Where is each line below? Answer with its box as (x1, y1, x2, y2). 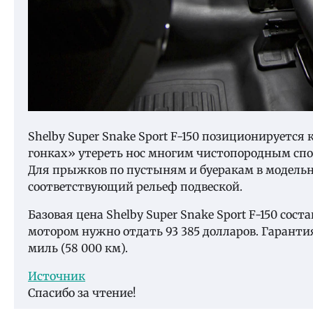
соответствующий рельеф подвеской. (28, 180, 242, 194)
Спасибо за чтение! (28, 286, 136, 300)
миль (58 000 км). (28, 241, 128, 256)
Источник (28, 269, 85, 284)
